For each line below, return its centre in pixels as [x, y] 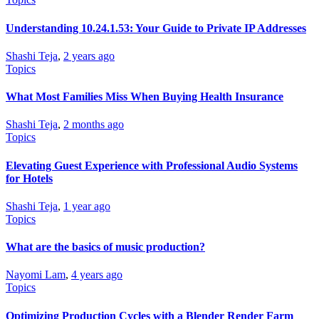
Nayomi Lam [36, 275]
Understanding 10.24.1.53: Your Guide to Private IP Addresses [156, 28]
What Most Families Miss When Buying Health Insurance [145, 97]
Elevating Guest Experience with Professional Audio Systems [152, 165]
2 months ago [94, 125]
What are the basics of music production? [105, 247]
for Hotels [29, 178]
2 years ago [89, 56]
